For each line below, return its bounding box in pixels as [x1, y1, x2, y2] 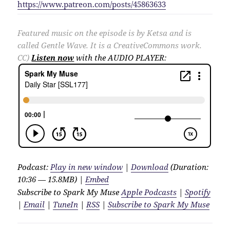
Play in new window [50, 162, 123, 172]
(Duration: [168, 162, 209, 172]
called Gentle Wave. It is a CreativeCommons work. [17, 40, 202, 51]
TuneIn [53, 199, 79, 210]
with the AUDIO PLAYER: [74, 52, 167, 63]
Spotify [185, 187, 211, 198]
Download [131, 162, 169, 172]
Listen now [31, 52, 74, 63]
